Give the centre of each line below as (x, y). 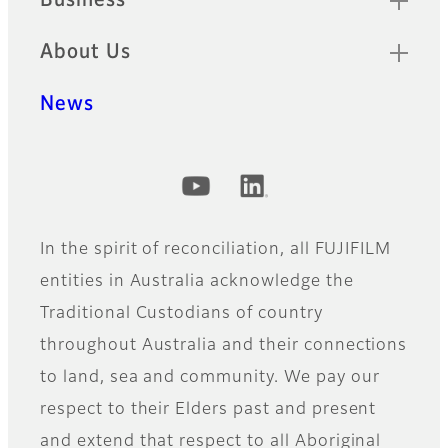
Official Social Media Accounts (188, 188)
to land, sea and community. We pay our (210, 378)
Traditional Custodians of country (181, 314)
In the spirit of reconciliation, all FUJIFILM (216, 250)
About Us (85, 52)
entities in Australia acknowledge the (197, 282)
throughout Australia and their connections (224, 346)
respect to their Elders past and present (208, 410)
